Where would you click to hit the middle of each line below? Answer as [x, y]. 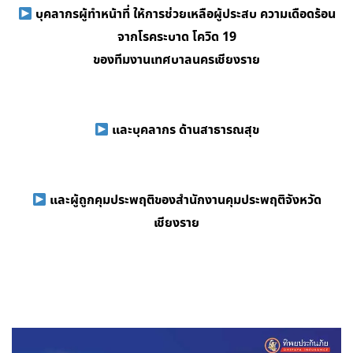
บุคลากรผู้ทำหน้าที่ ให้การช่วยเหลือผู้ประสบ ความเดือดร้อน [184, 14]
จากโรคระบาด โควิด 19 [176, 37]
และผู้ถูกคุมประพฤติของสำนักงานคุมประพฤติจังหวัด [184, 200]
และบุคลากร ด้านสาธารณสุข [184, 130]
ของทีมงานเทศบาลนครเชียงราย [176, 60]
